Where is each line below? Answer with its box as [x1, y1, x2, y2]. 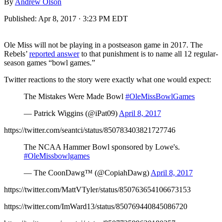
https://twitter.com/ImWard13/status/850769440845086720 [4, 202, 187, 211]
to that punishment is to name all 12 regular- [79, 49, 218, 58]
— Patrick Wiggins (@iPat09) [24, 109, 119, 117]
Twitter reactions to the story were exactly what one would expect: [4, 75, 211, 84]
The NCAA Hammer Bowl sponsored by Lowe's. [24, 142, 180, 151]
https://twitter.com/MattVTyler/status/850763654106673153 [4, 185, 191, 194]
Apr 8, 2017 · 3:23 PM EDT [38, 14, 128, 23]
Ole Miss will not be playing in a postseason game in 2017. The [4, 40, 203, 49]
